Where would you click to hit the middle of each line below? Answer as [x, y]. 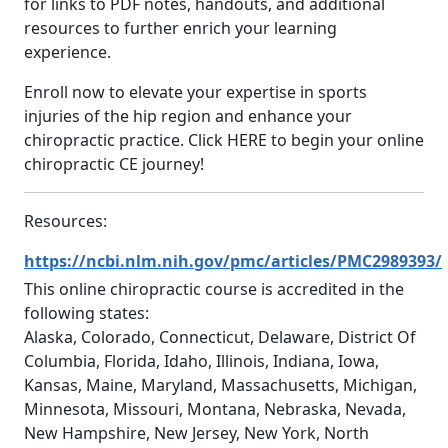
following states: [86, 312]
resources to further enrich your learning [180, 27]
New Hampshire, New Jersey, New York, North [196, 432]
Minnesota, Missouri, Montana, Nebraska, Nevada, [215, 408]
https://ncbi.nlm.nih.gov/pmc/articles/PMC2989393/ [233, 260]
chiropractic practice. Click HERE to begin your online [224, 139]
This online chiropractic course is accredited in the [214, 288]
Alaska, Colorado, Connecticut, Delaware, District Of [220, 336]
